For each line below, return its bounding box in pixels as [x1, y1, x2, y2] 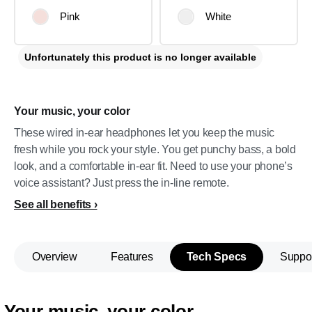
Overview [32, 251, 77, 263]
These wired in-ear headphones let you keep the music [14, 127, 274, 139]
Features [110, 251, 153, 263]
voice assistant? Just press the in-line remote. [14, 177, 229, 189]
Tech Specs [186, 251, 247, 263]
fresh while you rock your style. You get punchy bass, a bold [14, 143, 296, 155]
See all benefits [14, 198, 91, 210]
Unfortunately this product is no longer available [24, 52, 256, 63]
